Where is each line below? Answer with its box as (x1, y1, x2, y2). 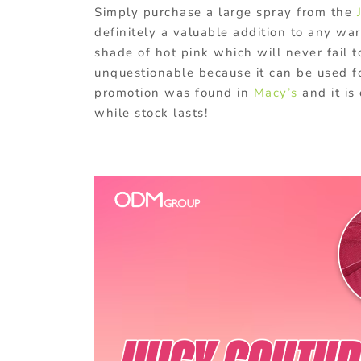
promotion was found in (94, 85, 254, 102)
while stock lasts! (94, 105, 208, 122)
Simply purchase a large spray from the (94, 4, 357, 21)
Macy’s (253, 85, 298, 102)
